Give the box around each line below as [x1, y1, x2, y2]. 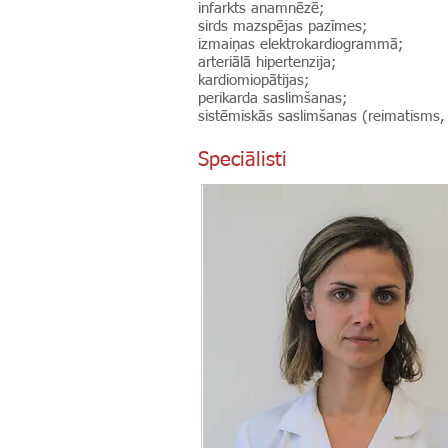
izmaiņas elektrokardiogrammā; [198, 37, 408, 52]
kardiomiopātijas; [198, 73, 314, 88]
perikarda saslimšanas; [198, 91, 352, 106]
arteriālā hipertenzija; [198, 55, 341, 70]
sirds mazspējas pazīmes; [198, 19, 372, 34]
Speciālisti [198, 150, 287, 170]
